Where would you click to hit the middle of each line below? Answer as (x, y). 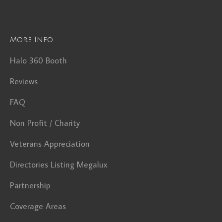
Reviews (24, 81)
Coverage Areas (38, 206)
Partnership (30, 185)
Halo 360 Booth (38, 60)
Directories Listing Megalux (59, 164)
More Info (31, 39)
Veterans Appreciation (50, 143)
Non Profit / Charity (45, 123)
